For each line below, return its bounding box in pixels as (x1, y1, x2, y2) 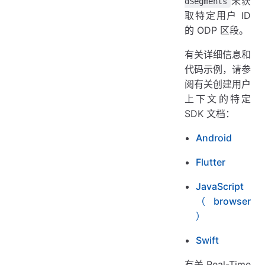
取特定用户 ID (185, 9, 251, 21)
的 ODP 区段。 (185, 24, 248, 36)
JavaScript (196, 180, 244, 192)
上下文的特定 (185, 92, 251, 105)
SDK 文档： (185, 107, 235, 119)
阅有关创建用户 (185, 77, 251, 90)
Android (196, 131, 232, 144)
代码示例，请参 (185, 63, 251, 75)
